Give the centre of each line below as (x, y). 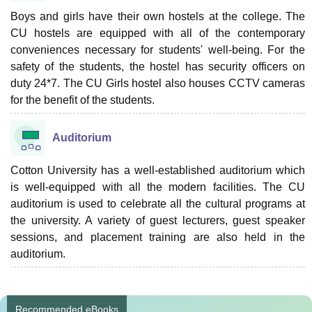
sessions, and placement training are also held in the (158, 237)
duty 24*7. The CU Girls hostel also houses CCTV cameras (158, 83)
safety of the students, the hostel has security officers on (158, 66)
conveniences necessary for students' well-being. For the (158, 49)
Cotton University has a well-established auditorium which (158, 170)
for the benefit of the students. (83, 100)
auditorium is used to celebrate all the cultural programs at (158, 203)
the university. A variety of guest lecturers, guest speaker (158, 220)
